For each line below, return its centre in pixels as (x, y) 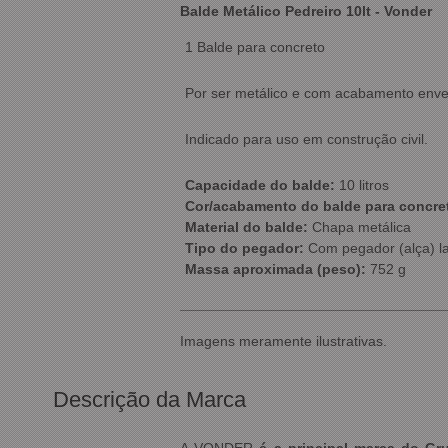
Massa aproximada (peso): (275, 269)
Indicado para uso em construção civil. (306, 139)
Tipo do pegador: (246, 248)
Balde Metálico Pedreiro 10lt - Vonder (306, 11)
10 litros (362, 185)
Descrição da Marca (149, 400)
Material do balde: (246, 227)
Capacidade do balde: (260, 185)
